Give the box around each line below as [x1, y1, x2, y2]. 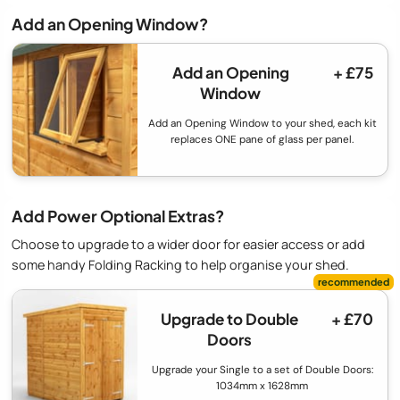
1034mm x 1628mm [216, 379, 309, 394]
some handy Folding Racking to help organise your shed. [12, 256, 349, 274]
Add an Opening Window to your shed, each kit [147, 115, 377, 130]
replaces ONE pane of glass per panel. [171, 131, 354, 146]
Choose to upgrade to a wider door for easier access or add [12, 236, 365, 254]
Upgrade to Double [161, 309, 299, 329]
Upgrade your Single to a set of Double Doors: [151, 362, 373, 378]
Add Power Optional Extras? [12, 205, 224, 226]
